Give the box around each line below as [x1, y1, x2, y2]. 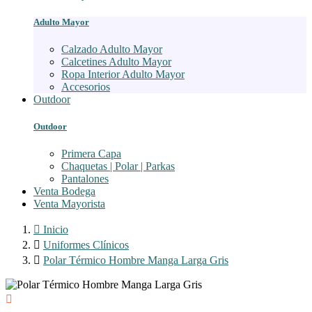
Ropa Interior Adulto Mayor [61, 68, 185, 80]
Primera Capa [61, 148, 121, 160]
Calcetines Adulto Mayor [61, 55, 171, 68]
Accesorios [61, 80, 110, 93]
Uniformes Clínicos [43, 239, 129, 251]
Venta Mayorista [33, 198, 105, 210]
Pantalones [61, 173, 109, 185]
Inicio [43, 224, 68, 236]
